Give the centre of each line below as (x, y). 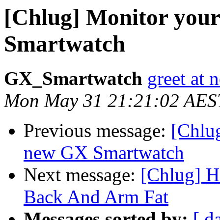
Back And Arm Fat (96, 197)
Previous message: (97, 131)
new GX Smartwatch (104, 153)
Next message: (82, 175)
